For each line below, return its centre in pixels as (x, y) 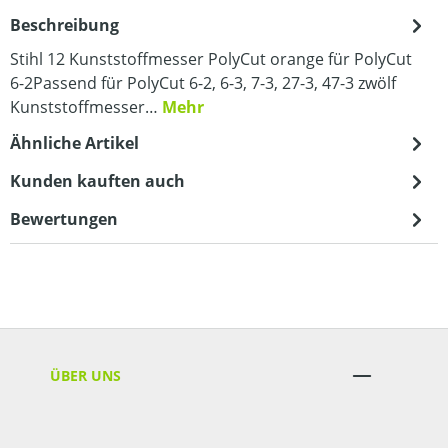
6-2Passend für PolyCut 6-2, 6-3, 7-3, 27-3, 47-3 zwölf (203, 83)
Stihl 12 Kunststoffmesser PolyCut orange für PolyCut (211, 59)
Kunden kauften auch (97, 181)
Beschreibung (64, 25)
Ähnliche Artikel (74, 143)
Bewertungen (64, 219)
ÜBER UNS (85, 375)
